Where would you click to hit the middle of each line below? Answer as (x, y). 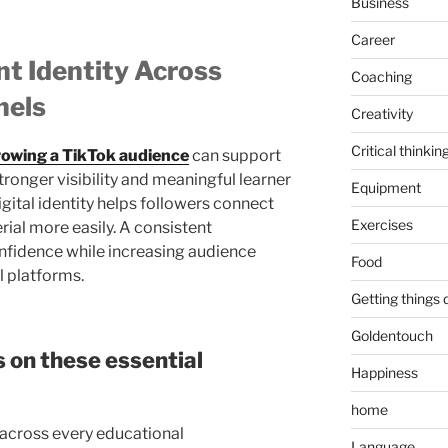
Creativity (381, 113)
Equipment (385, 187)
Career (372, 39)
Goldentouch (391, 335)
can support (235, 156)
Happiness (384, 372)
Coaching (381, 76)
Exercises (381, 224)
